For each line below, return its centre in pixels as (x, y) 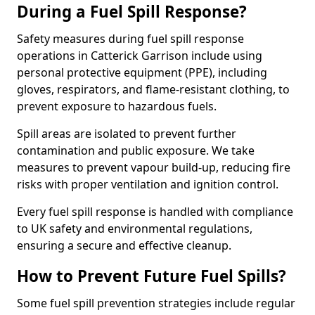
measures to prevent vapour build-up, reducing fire (154, 167)
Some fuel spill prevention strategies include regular (156, 303)
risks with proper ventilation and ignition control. (148, 184)
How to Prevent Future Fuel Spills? (152, 276)
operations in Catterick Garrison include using (140, 56)
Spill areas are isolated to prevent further (127, 134)
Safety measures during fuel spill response (130, 39)
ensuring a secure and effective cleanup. (124, 245)
